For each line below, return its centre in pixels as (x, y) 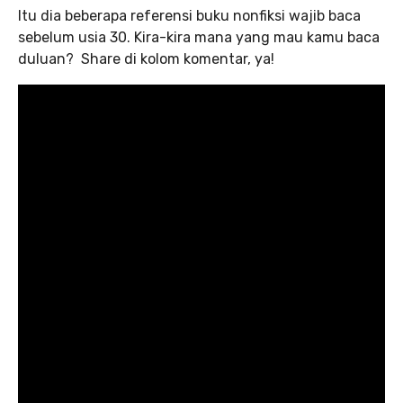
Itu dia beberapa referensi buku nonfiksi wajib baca (189, 15)
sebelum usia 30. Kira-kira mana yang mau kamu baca (199, 37)
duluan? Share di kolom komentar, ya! (146, 58)
